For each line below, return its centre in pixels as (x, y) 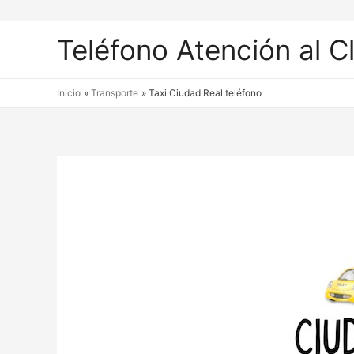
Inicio (69, 93)
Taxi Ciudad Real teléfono (205, 93)
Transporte (115, 93)
